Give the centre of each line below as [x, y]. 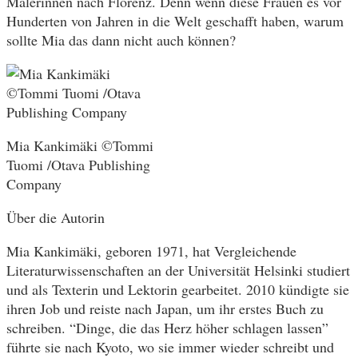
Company [34, 183]
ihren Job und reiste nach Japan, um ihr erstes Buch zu [165, 308]
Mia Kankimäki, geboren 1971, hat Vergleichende [151, 251]
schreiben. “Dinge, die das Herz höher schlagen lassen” [167, 327]
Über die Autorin [56, 217]
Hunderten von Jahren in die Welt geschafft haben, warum [175, 20]
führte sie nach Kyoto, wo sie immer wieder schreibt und [170, 346]
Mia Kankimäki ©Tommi [80, 145]
